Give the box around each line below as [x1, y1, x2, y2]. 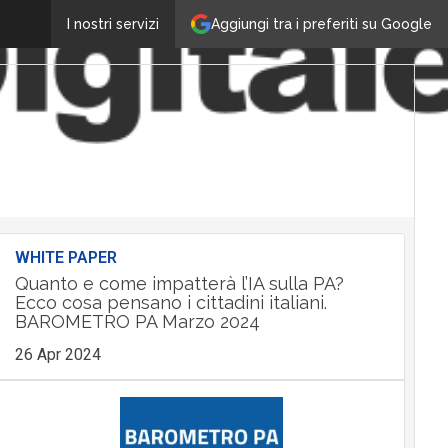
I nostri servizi [67, 16, 159, 32]
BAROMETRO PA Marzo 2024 [14, 311, 260, 332]
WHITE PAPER [14, 248, 117, 267]
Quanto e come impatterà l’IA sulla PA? [14, 273, 344, 294]
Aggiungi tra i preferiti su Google [211, 15, 432, 32]
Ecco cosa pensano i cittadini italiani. [14, 292, 327, 313]
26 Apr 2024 [14, 345, 101, 364]
